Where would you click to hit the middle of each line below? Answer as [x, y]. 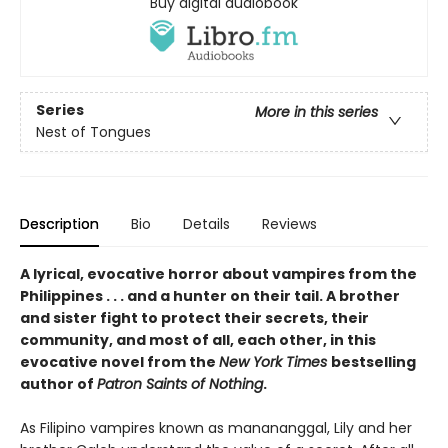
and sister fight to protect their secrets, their [194, 318]
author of [58, 384]
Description [59, 224]
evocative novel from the [119, 362]
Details [206, 224]
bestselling [373, 362]
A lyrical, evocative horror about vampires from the [218, 274]
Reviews [289, 224]
